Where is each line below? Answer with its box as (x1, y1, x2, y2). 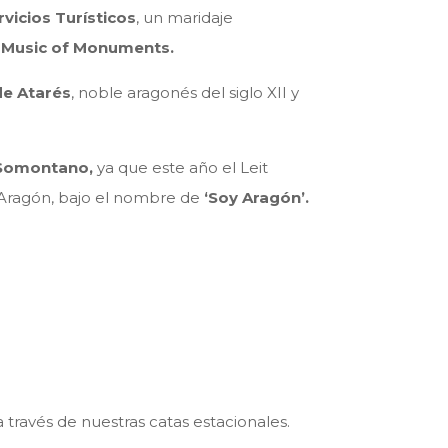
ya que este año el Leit (97, 158, 269, 178)
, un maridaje (136, 8, 234, 28)
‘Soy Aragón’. (204, 188, 314, 208)
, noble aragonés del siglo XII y (71, 83, 300, 103)
